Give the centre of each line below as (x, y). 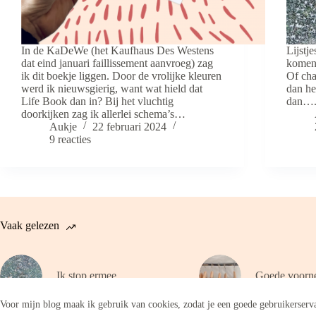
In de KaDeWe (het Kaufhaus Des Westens (117, 50)
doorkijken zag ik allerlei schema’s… (103, 114)
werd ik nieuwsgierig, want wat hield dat (112, 88)
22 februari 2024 (129, 126)
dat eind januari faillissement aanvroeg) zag (117, 63)
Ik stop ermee (86, 275)
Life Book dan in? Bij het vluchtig (97, 101)
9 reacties (70, 139)
